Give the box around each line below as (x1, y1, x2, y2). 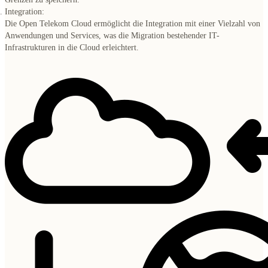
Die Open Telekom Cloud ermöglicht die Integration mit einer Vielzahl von (5, 19, 260, 28)
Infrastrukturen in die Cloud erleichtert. (5, 42, 139, 52)
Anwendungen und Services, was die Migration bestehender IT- (5, 31, 220, 40)
